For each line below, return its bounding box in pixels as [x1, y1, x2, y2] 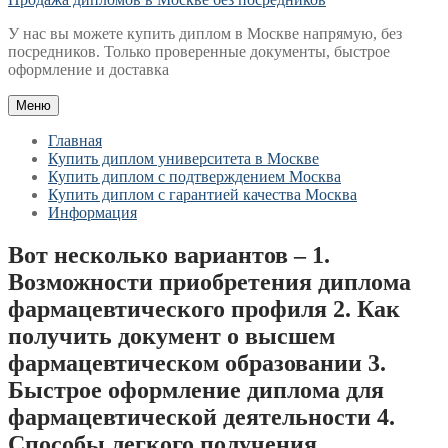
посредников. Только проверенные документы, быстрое [8, 43, 390, 60]
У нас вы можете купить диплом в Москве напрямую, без [8, 25, 402, 42]
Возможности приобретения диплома [8, 268, 411, 295]
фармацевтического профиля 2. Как [8, 295, 400, 322]
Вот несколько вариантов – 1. [8, 241, 330, 268]
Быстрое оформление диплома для [8, 376, 384, 403]
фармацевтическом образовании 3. [8, 349, 386, 376]
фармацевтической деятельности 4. [8, 403, 395, 430]
